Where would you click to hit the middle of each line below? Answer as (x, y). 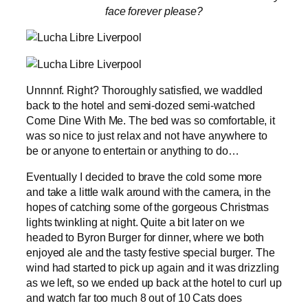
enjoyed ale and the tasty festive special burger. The (151, 253)
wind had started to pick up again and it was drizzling (153, 268)
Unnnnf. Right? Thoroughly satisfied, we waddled (145, 90)
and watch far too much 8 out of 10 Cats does (134, 298)
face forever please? (154, 11)
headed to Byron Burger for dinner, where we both (145, 238)
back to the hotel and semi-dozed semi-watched (141, 105)
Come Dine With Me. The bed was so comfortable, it (151, 120)
